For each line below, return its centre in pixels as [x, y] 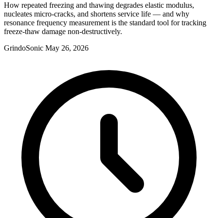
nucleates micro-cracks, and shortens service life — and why [97, 14]
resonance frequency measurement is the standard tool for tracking [105, 23]
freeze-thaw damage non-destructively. [63, 32]
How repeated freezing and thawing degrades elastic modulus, [99, 5]
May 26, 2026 [67, 48]
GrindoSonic [24, 48]
